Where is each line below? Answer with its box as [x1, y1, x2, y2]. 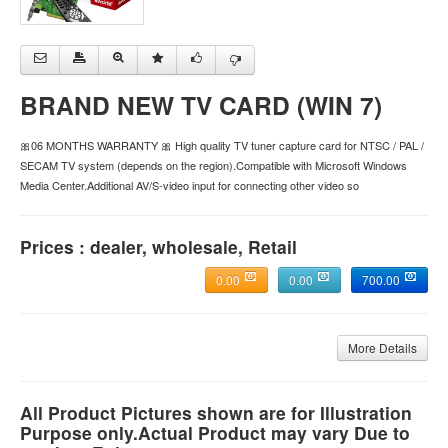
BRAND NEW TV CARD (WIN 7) [20, 87, 382, 124]
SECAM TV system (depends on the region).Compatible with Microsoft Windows [20, 157, 407, 174]
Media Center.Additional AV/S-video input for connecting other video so [20, 177, 359, 194]
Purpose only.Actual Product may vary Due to [20, 420, 410, 446]
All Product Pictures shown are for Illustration [20, 400, 412, 426]
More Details [348, 339, 417, 357]
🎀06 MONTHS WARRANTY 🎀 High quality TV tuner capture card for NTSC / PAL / [20, 137, 424, 154]
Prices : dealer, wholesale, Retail [20, 234, 297, 260]
